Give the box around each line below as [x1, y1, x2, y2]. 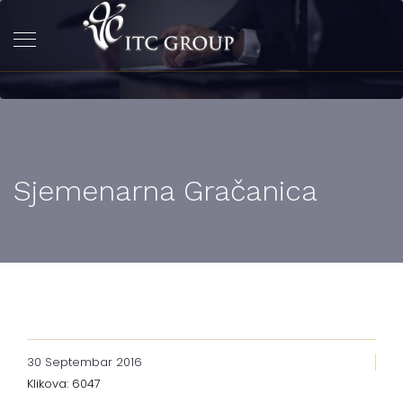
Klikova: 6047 [27, 375, 101, 392]
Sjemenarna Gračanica [13, 174, 318, 208]
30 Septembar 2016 [27, 354, 142, 371]
